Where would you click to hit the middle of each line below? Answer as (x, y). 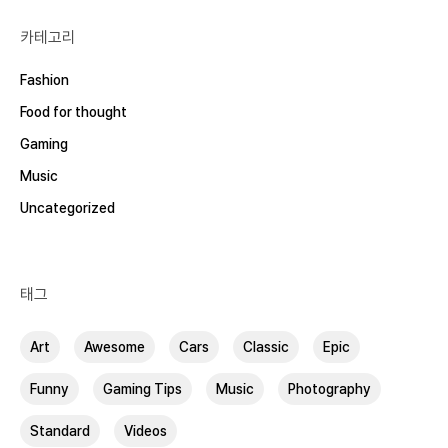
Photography (329, 389)
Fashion (44, 80)
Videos (145, 431)
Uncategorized (67, 208)
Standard (60, 431)
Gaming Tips (142, 389)
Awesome (114, 347)
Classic (266, 347)
